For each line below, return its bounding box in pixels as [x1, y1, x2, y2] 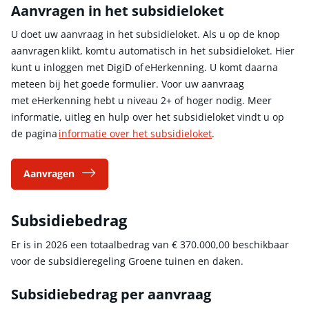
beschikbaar [230, 237, 289, 251]
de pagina [11, 126, 59, 140]
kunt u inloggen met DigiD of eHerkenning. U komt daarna [11, 60, 278, 74]
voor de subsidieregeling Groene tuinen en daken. [11, 254, 249, 268]
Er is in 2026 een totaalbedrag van [11, 237, 172, 251]
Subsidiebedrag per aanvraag [11, 284, 211, 303]
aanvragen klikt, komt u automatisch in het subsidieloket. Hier [11, 43, 295, 57]
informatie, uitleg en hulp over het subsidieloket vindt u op [11, 110, 284, 123]
